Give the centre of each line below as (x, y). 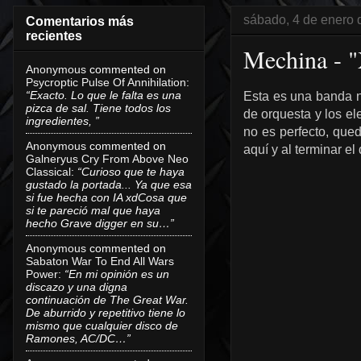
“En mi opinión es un (117, 274)
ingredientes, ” (62, 120)
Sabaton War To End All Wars (100, 261)
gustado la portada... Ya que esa (109, 184)
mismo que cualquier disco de (102, 325)
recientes (54, 35)
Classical (48, 171)
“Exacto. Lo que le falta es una (104, 95)
